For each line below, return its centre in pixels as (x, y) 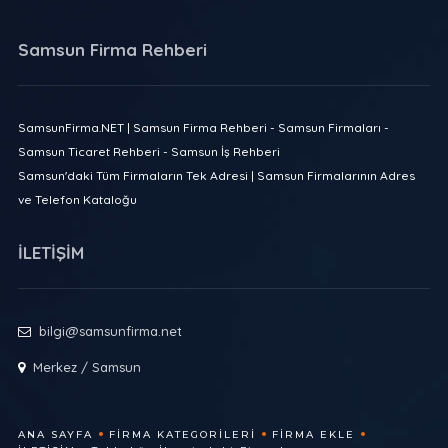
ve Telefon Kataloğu (77, 199)
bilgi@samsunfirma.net (110, 330)
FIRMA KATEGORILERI (182, 434)
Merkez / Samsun (86, 366)
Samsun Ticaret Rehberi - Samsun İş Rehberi (148, 151)
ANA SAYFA (55, 434)
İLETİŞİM (50, 252)
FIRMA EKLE (313, 434)
